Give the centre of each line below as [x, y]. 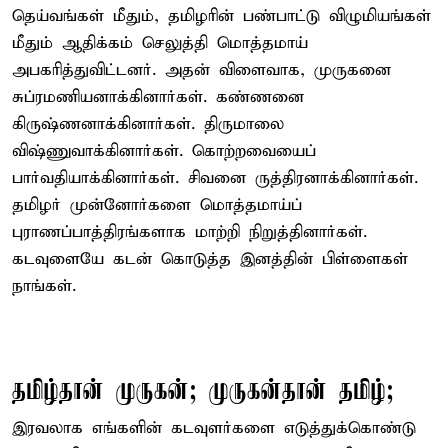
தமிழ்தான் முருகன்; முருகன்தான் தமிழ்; [203, 391]
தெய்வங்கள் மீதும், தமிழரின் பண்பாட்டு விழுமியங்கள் [221, 16]
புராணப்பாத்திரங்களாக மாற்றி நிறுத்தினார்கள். [189, 232]
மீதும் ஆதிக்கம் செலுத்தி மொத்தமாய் [160, 43]
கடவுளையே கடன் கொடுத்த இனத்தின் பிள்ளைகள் [210, 259]
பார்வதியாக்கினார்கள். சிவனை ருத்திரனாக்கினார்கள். [215, 178]
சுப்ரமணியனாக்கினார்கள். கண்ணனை [158, 97]
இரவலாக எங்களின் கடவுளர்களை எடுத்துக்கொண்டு [214, 428]
